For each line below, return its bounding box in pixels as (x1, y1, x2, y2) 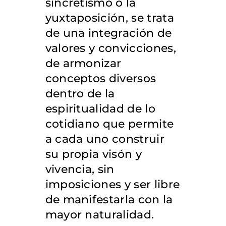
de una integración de (45, 26, 172, 40)
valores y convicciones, (45, 41, 176, 55)
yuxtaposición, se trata (45, 11, 174, 25)
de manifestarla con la (45, 193, 173, 207)
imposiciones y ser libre (45, 178, 180, 192)
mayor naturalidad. (45, 208, 154, 222)
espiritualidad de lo (45, 102, 155, 116)
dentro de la (45, 87, 115, 101)
